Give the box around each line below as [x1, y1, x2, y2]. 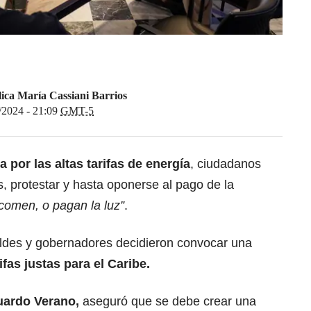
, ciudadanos [190, 157, 261, 171]
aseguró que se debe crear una [79, 294, 256, 309]
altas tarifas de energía [55, 157, 190, 171]
